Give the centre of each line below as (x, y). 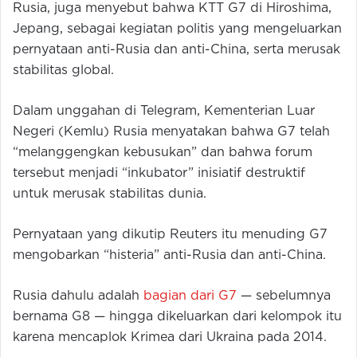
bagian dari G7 (190, 296)
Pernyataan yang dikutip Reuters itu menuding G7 (170, 235)
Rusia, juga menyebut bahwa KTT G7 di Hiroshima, (172, 9)
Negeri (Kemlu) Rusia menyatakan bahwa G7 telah (171, 132)
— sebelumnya (284, 296)
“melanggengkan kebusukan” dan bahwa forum (163, 153)
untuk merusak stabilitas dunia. (110, 194)
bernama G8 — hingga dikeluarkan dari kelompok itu (177, 317)
